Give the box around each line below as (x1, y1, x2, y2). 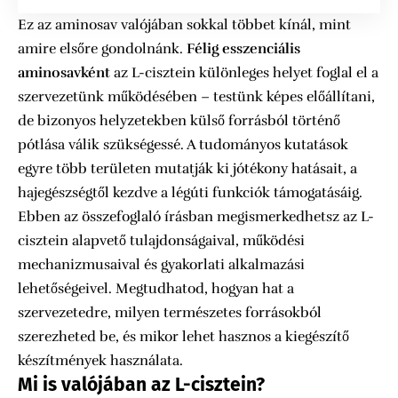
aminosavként (18, 64, 110, 82)
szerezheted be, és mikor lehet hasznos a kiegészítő (18, 328, 349, 346)
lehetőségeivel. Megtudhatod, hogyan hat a (18, 280, 294, 298)
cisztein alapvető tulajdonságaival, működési (18, 232, 305, 250)
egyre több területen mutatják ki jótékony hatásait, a (18, 160, 357, 178)
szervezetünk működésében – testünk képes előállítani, (18, 88, 375, 106)
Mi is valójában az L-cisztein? (18, 373, 265, 396)
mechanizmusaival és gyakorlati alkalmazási (18, 256, 305, 274)
